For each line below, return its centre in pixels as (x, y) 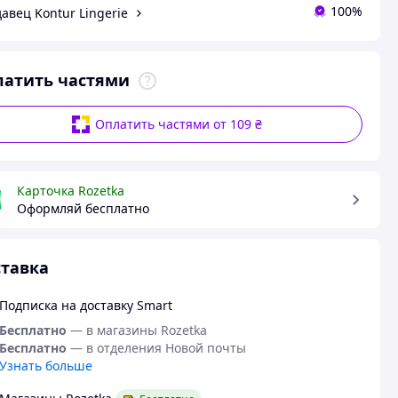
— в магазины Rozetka (138, 330)
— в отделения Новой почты (158, 348)
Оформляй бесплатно (83, 208)
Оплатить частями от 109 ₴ (179, 124)
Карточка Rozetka (70, 191)
